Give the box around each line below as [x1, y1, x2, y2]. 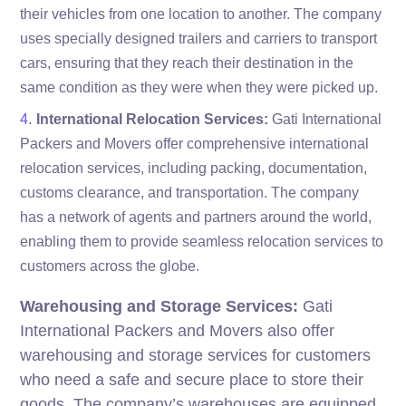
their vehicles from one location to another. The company [20, 5, 382, 22]
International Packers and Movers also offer [20, 321, 335, 340]
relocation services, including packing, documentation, [20, 159, 368, 176]
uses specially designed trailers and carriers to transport [20, 30, 378, 46]
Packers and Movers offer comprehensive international [20, 135, 370, 151]
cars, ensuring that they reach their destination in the [20, 54, 354, 71]
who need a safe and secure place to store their [20, 370, 364, 389]
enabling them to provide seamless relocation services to [20, 233, 384, 249]
